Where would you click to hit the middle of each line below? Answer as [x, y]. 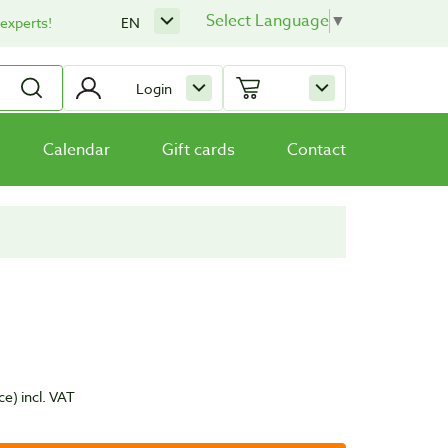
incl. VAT [47, 397]
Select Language [267, 21]
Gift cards [198, 149]
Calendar [76, 149]
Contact [316, 149]
